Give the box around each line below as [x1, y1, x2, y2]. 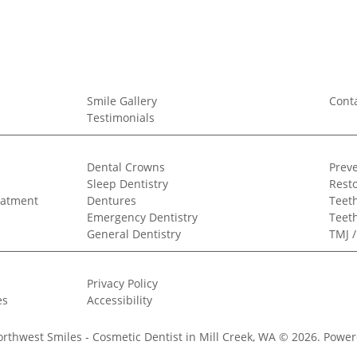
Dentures [86, 193, 136, 209]
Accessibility [86, 292, 152, 308]
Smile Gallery [86, 93, 157, 109]
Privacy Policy [86, 276, 158, 292]
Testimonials [86, 110, 155, 126]
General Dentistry [86, 226, 181, 242]
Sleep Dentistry [86, 176, 168, 192]
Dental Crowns [86, 159, 165, 175]
